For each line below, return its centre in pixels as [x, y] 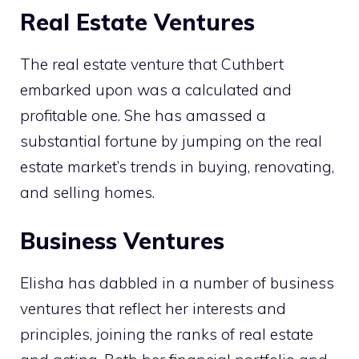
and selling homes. [87, 192]
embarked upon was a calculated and [156, 89]
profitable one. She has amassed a [143, 115]
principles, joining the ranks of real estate [167, 335]
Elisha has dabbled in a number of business [177, 283]
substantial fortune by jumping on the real [171, 141]
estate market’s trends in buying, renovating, [177, 166]
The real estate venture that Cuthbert [152, 64]
